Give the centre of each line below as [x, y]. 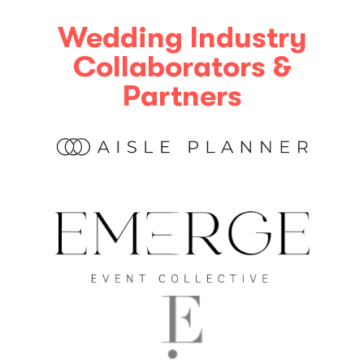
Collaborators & [182, 67]
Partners [182, 97]
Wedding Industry [182, 38]
